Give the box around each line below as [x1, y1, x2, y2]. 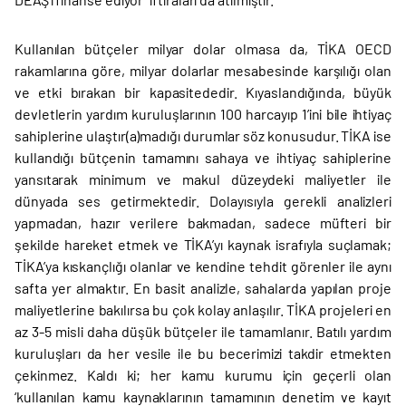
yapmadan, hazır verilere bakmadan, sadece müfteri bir [14, 214, 391, 231]
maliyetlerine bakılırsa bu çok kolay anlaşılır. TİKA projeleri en [14, 301, 391, 318]
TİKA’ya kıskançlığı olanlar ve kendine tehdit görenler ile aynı [14, 257, 391, 275]
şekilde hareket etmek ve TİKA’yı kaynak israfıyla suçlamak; [14, 236, 391, 253]
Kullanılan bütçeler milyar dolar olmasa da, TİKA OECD [14, 40, 391, 57]
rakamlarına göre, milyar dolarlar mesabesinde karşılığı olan [14, 62, 391, 79]
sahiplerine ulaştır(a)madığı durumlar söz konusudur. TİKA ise [14, 127, 391, 144]
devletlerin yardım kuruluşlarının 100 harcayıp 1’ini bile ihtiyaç [14, 105, 391, 122]
